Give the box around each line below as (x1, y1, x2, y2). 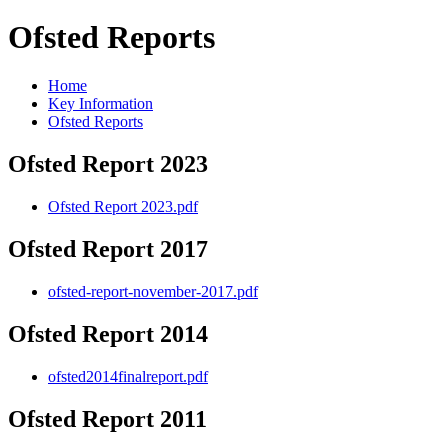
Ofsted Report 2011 (8, 405, 207, 432)
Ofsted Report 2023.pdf (48, 198, 198, 216)
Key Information (48, 95, 153, 113)
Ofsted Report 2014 (8, 320, 208, 347)
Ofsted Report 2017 (8, 236, 208, 263)
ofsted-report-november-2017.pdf (48, 283, 258, 300)
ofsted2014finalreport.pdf (48, 367, 208, 385)
